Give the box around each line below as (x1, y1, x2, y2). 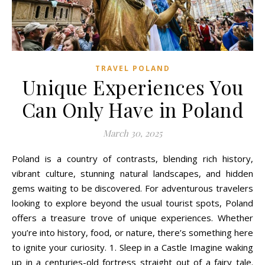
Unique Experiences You (21, 74, 244, 101)
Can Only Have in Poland (21, 96, 244, 123)
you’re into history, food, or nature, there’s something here (12, 227, 253, 239)
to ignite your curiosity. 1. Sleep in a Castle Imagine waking (12, 241, 253, 254)
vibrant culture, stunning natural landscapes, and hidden (12, 167, 253, 180)
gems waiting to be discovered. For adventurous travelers (12, 182, 253, 195)
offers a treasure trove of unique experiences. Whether (12, 212, 253, 224)
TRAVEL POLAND (95, 63, 170, 74)
